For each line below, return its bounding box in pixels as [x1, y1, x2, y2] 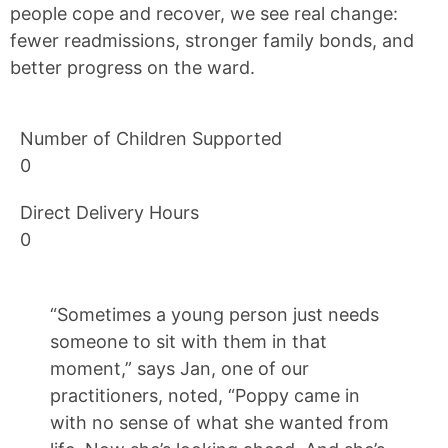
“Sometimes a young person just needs [50, 304, 379, 326]
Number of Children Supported [20, 128, 282, 150]
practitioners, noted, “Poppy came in [50, 385, 360, 407]
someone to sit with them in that [50, 331, 327, 353]
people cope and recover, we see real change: [10, 2, 398, 24]
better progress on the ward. [10, 56, 255, 78]
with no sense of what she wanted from [50, 412, 389, 434]
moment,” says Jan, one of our [50, 358, 309, 380]
